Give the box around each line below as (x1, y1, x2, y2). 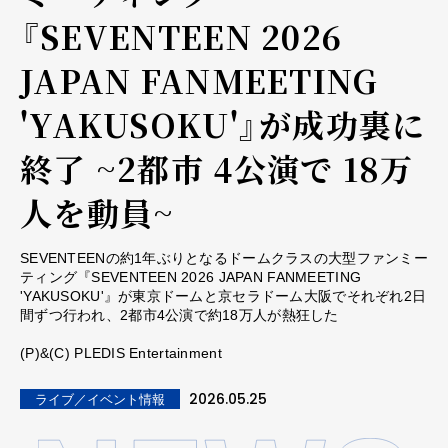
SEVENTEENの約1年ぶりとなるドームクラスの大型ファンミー (20, 250, 428, 267)
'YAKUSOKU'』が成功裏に (20, 101, 426, 148)
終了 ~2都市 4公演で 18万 (20, 145, 414, 192)
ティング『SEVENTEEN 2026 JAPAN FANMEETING (20, 269, 362, 286)
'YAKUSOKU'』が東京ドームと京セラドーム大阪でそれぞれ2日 (20, 288, 427, 305)
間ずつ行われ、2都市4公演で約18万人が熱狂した (20, 307, 339, 324)
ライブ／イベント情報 (35, 392, 165, 408)
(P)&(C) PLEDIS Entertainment (20, 345, 222, 362)
